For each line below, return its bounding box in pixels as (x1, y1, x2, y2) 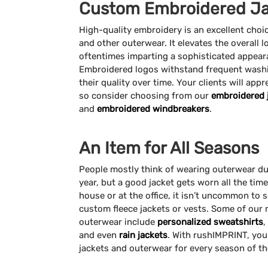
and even (79, 229, 119, 240)
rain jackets (119, 229, 167, 240)
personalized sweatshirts (157, 216, 263, 227)
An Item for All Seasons (79, 138, 259, 158)
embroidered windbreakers (97, 103, 209, 114)
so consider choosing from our (79, 90, 211, 101)
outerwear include (79, 216, 157, 227)
